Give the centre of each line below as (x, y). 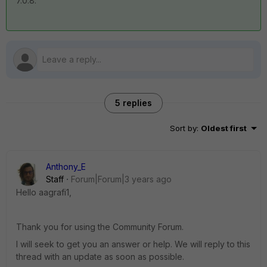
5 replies (133, 103)
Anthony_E (66, 167)
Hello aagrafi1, (44, 192)
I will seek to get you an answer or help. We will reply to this (133, 244)
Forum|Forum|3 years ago (121, 179)
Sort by (183, 128)
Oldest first (224, 128)
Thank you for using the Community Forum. (100, 227)
